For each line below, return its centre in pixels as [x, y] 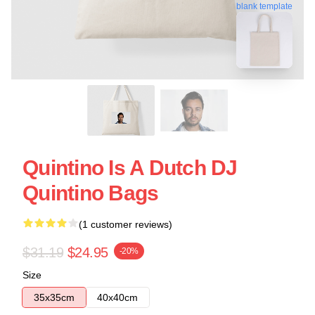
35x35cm [54, 297]
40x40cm [117, 297]
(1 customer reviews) [126, 224]
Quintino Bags [91, 193]
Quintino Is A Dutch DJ [130, 168]
